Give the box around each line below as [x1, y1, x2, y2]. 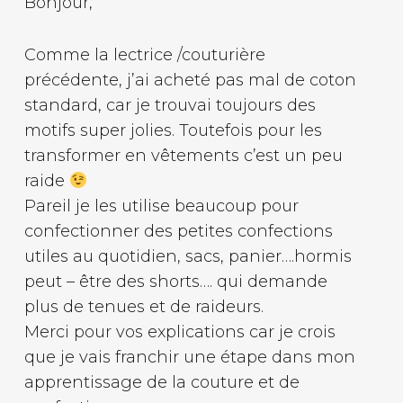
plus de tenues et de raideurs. [23, 296, 264, 317]
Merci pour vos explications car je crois [23, 321, 336, 342]
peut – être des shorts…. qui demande [23, 271, 327, 291]
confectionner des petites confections [23, 220, 333, 241]
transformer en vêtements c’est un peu [23, 145, 343, 166]
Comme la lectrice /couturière [23, 44, 265, 65]
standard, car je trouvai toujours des [23, 94, 316, 115]
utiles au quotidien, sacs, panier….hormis [23, 246, 352, 266]
